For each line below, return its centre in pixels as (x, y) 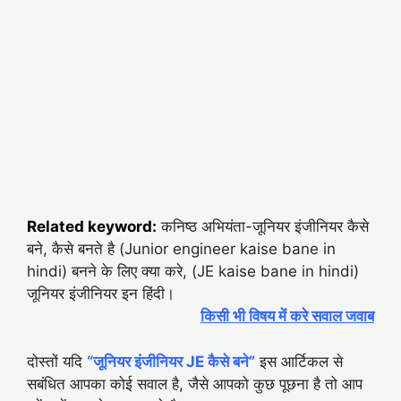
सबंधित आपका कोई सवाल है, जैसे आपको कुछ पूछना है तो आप (195, 384)
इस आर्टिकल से (299, 361)
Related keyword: (92, 227)
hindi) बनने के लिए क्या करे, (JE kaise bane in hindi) (193, 272)
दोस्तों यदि (55, 361)
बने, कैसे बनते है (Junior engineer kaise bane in (181, 249)
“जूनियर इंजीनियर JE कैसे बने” (171, 361)
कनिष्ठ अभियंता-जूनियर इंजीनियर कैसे (263, 227)
